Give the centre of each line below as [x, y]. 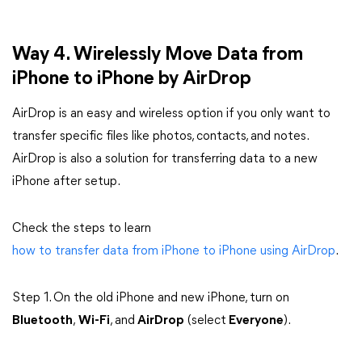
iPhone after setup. [66, 182]
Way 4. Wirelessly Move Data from [158, 55]
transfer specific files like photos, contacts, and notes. [160, 137]
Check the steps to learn [82, 229]
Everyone [255, 321]
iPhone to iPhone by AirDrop [132, 79]
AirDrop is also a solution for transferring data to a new [165, 159]
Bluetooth [42, 321]
